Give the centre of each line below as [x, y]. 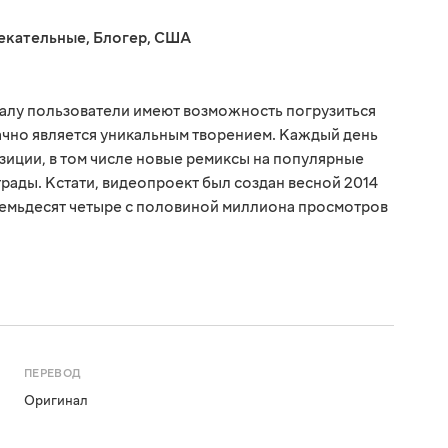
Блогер [120, 38]
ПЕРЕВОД [53, 374]
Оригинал [56, 401]
